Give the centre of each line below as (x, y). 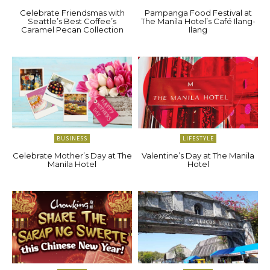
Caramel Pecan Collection (72, 30)
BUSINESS (72, 139)
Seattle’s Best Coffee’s (72, 21)
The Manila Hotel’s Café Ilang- (198, 21)
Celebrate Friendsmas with (72, 13)
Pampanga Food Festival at (198, 13)
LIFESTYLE (198, 139)
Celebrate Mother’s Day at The (72, 156)
